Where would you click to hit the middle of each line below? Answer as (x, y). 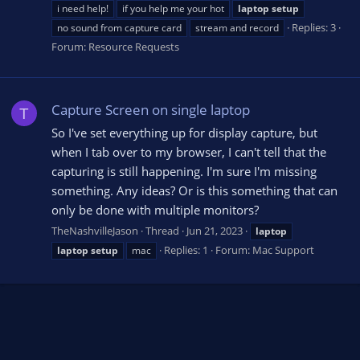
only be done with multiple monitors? (155, 210)
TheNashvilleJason (95, 231)
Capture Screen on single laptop (151, 109)
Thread (162, 231)
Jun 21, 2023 (215, 231)
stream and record (237, 28)
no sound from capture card (119, 28)
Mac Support (283, 250)
